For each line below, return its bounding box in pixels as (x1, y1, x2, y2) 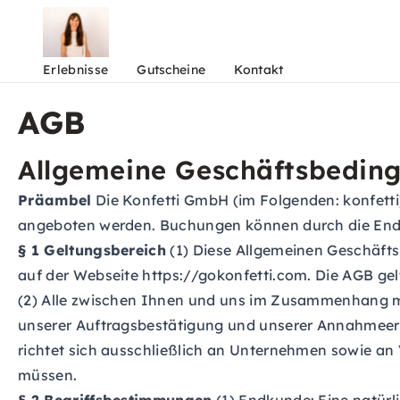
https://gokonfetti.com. (142, 266, 312, 284)
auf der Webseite (18, 266, 143, 284)
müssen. (18, 366, 78, 384)
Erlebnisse (43, 62, 109, 78)
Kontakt (234, 62, 284, 78)
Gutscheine (137, 62, 206, 78)
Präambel (18, 191, 92, 209)
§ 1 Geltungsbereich (18, 241, 167, 259)
